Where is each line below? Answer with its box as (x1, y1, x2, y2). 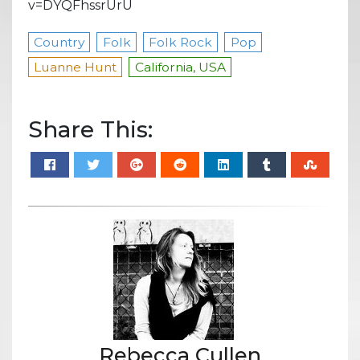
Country (34, 34, 85, 50)
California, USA (134, 59, 226, 75)
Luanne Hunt (34, 59, 117, 75)
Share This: (28, 115, 153, 143)
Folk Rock (149, 34, 213, 50)
